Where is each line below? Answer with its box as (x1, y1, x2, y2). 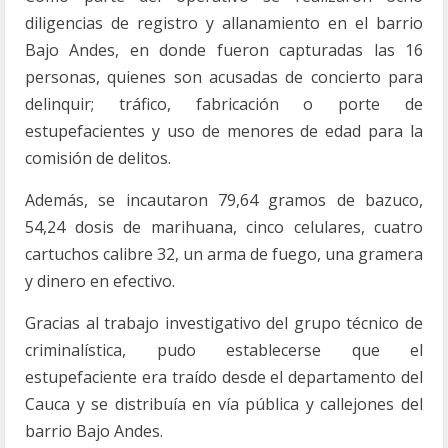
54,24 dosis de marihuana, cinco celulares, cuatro (25, 216, 423, 238)
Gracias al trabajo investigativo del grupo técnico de (25, 312, 423, 334)
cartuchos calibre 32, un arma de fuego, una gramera (25, 243, 423, 265)
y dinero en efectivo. (25, 270, 175, 292)
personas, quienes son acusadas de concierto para (25, 66, 423, 88)
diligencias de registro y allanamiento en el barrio (25, 12, 423, 34)
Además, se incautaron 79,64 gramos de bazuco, (25, 189, 423, 211)
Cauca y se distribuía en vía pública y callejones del (25, 393, 423, 415)
